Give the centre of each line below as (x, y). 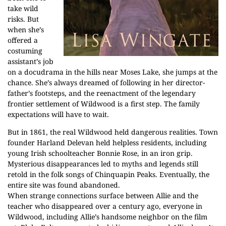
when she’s (26, 30)
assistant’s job (31, 61)
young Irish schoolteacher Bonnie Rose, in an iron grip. (100, 153)
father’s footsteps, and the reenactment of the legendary (102, 93)
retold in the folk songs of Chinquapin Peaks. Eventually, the (108, 174)
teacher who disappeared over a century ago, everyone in (105, 206)
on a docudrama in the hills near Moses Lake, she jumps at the (112, 72)
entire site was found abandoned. (64, 185)
